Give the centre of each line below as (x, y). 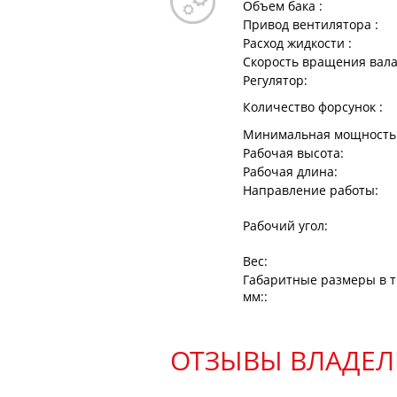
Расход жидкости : (297, 43)
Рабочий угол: (285, 226)
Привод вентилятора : (311, 24)
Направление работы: (311, 190)
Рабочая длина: (290, 171)
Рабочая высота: (293, 153)
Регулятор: (275, 80)
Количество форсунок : (313, 107)
